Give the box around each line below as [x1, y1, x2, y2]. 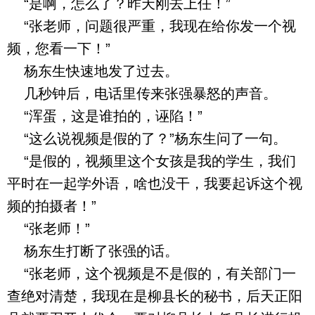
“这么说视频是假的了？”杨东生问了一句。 [7, 131, 287, 146]
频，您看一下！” [7, 41, 110, 56]
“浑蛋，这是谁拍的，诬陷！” [7, 108, 202, 124]
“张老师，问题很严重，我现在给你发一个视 [7, 18, 296, 34]
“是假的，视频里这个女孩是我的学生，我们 [7, 153, 296, 169]
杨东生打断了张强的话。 [7, 243, 179, 259]
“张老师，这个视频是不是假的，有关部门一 [7, 266, 296, 281]
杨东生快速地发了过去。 [7, 63, 179, 79]
